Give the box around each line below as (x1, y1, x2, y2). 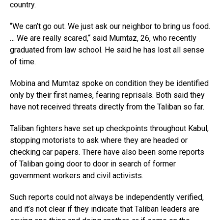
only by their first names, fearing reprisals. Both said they (10, 90, 205, 100)
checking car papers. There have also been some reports (10, 147, 204, 157)
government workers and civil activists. (10, 171, 143, 181)
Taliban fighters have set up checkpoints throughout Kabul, (10, 124, 209, 134)
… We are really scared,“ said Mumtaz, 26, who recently (10, 33, 196, 43)
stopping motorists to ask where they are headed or (10, 136, 188, 145)
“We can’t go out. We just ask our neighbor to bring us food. (10, 22, 210, 31)
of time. (10, 57, 36, 67)
